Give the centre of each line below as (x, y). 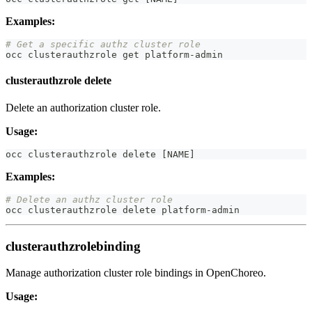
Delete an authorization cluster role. (83, 108)
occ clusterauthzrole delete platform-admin (123, 210)
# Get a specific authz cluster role (103, 44)
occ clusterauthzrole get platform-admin (114, 54)
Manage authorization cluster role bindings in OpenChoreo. (136, 273)
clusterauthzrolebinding (73, 246)
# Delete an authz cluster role (89, 200)
